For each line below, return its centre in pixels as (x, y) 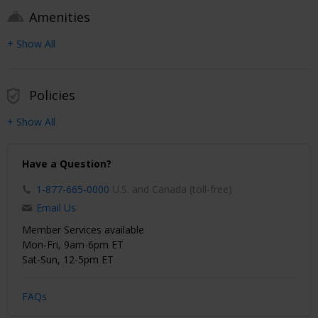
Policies (52, 95)
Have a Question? (67, 163)
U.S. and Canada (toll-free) (172, 189)
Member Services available (83, 229)
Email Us (56, 207)
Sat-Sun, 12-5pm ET (68, 259)
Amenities (60, 17)
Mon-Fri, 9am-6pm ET (73, 244)
